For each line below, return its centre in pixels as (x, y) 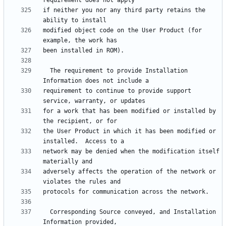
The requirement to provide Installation (46, 71)
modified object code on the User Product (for (122, 31)
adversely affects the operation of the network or (129, 172)
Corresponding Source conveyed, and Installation (46, 212)
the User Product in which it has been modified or (129, 131)
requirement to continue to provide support (117, 91)
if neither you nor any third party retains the (124, 10)
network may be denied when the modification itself (131, 152)
